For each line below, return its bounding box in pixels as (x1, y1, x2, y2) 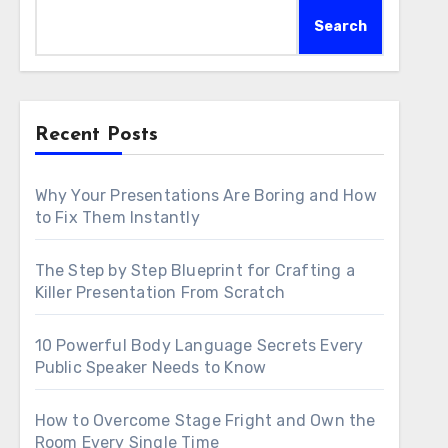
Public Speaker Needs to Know (34, 358, 267, 377)
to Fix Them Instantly (34, 208, 200, 227)
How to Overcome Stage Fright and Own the (34, 411, 376, 430)
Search (313, 18, 367, 35)
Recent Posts (34, 125, 158, 145)
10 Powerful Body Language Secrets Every (34, 336, 364, 355)
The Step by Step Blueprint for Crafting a (34, 261, 355, 280)
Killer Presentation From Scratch (34, 283, 286, 302)
